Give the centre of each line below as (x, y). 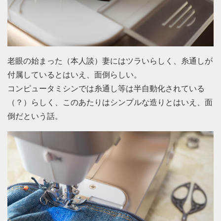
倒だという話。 (35, 116)
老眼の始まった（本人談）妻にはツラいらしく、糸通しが (110, 61)
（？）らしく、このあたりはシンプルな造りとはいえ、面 (110, 103)
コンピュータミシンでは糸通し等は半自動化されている (106, 89)
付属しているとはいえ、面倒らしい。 (74, 75)
